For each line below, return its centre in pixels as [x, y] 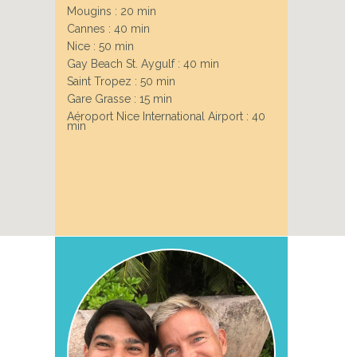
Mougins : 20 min [111, 11]
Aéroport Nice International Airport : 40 [166, 116]
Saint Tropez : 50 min [121, 81]
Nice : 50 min [100, 46]
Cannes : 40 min [108, 28]
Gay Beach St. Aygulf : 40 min [143, 63]
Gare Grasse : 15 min [119, 98]
